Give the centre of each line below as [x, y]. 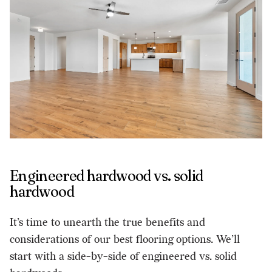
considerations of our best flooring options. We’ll [125, 240]
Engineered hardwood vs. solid [107, 176]
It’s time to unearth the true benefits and [107, 223]
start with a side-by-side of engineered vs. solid [123, 257]
